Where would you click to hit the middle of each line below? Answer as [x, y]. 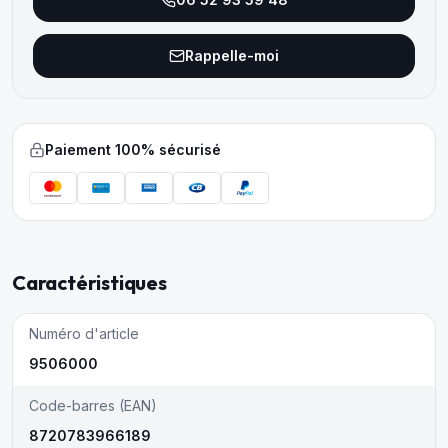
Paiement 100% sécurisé [133, 149]
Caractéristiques [89, 282]
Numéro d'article [84, 333]
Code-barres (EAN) [93, 405]
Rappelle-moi [232, 55]
